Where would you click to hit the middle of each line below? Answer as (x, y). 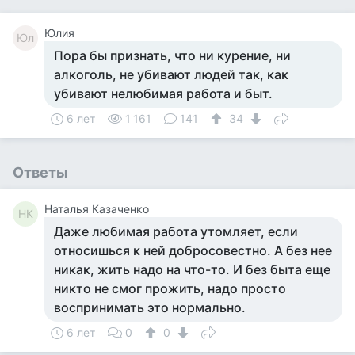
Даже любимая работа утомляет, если (176, 231)
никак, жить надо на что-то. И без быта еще (192, 269)
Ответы (40, 172)
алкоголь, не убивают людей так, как (171, 74)
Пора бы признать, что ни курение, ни (172, 55)
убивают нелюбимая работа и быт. (163, 94)
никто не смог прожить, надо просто (170, 288)
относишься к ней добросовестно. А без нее (193, 250)
